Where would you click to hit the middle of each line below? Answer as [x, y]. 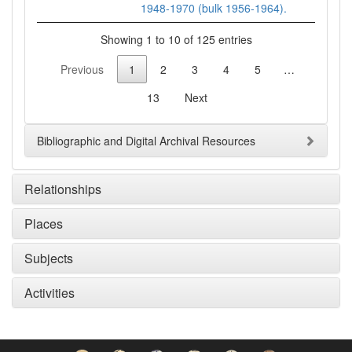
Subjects [49, 258]
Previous [82, 70]
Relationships [63, 189]
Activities [49, 293]
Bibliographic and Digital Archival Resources [146, 141]
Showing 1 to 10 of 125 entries [176, 39]
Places [44, 224]
